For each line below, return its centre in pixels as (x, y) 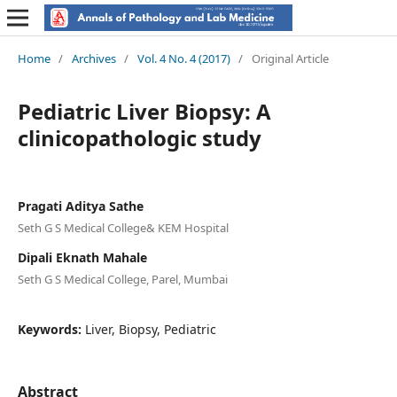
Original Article (290, 58)
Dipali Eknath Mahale (82, 257)
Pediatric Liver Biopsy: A (144, 111)
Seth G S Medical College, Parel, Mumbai (122, 279)
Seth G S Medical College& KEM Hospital (123, 227)
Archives (93, 58)
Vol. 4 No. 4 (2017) (183, 58)
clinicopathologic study (139, 137)
